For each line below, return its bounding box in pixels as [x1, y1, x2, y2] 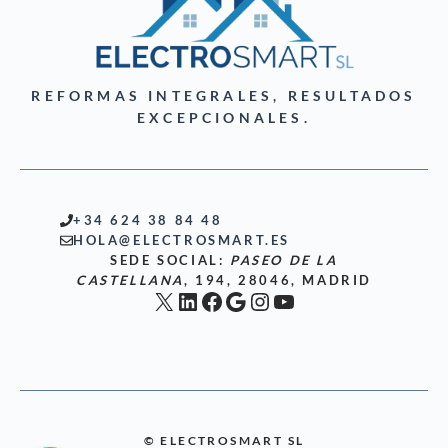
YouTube [271, 285, 361, 315]
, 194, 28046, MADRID [184, 272, 372, 289]
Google [223, 285, 298, 315]
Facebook [199, 285, 301, 315]
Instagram [247, 285, 352, 315]
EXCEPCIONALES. [137, 109, 311, 127]
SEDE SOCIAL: [110, 252, 231, 269]
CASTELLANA [76, 272, 184, 289]
